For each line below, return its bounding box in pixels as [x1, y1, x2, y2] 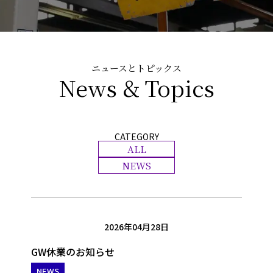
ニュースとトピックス [91, 62, 182, 74]
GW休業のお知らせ [30, 244, 115, 259]
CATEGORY [114, 130, 159, 143]
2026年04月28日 [104, 221, 169, 233]
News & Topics [58, 72, 214, 103]
